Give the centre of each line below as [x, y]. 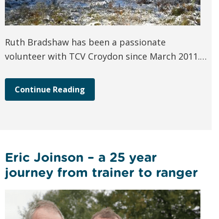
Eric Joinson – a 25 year [81, 157]
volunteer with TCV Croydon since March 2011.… [106, 56]
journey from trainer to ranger [101, 173]
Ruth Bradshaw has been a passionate [85, 42]
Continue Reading [50, 90]
